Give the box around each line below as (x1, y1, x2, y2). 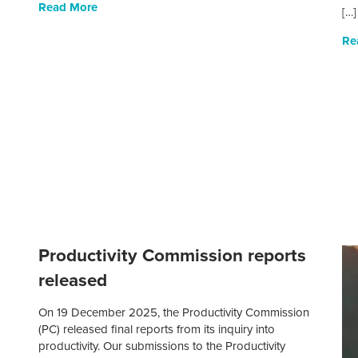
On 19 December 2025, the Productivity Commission (38, 305, 310, 320)
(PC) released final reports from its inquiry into (38, 322, 276, 337)
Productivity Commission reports (38, 245, 307, 267)
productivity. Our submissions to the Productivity (38, 339, 286, 354)
